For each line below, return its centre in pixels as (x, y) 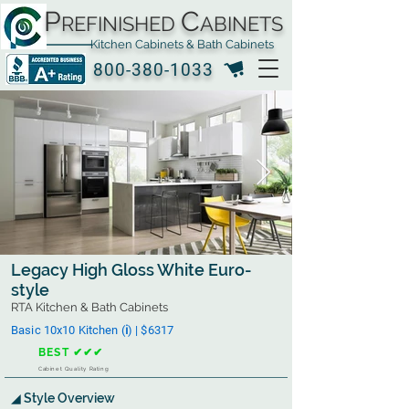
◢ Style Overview (63, 398)
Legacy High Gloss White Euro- (131, 270)
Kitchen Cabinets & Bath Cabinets (159, 44)
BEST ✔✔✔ (71, 352)
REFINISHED (118, 24)
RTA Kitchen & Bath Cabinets (89, 307)
